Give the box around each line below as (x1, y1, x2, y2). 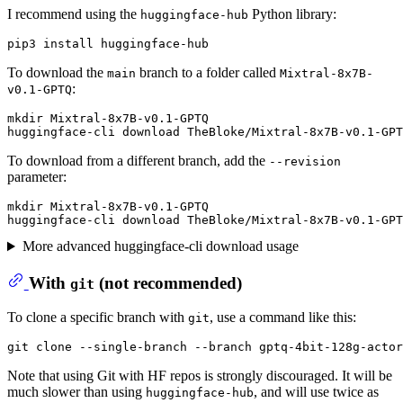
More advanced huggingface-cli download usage (22, 238, 299, 255)
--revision (269, 155, 341, 169)
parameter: (7, 169, 67, 185)
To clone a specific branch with (7, 309, 188, 326)
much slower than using (7, 384, 146, 400)
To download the (7, 65, 107, 81)
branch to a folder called (136, 65, 280, 81)
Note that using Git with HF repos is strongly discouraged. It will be (7, 368, 392, 384)
